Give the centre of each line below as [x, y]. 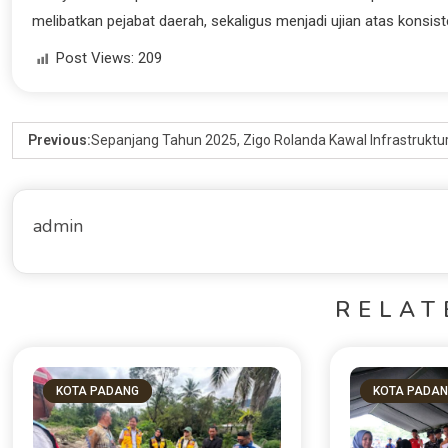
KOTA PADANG [97, 391]
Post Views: [95, 58]
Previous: [59, 140]
